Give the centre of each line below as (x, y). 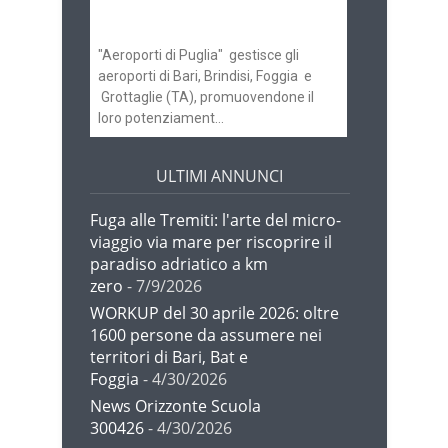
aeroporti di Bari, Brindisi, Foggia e (204, 76)
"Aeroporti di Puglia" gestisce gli (198, 55)
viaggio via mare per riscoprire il (210, 241)
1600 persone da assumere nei (205, 334)
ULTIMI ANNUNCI (219, 175)
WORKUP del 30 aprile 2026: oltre (214, 312)
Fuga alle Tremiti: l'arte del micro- (215, 219)
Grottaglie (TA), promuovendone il (205, 97)
